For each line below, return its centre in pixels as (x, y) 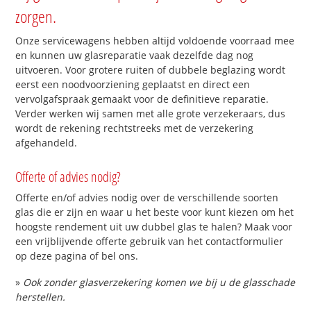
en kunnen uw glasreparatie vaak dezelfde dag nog (135, 56)
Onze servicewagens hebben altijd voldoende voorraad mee (155, 41)
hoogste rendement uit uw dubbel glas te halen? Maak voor (154, 226)
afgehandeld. (47, 143)
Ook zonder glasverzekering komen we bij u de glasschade (159, 282)
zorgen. (36, 16)
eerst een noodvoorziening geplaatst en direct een (133, 85)
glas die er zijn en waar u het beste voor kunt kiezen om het (155, 212)
